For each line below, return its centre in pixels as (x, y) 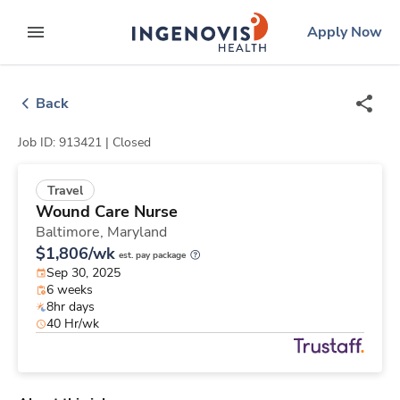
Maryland (137, 233)
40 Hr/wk (73, 324)
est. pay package (152, 256)
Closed (132, 142)
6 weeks (70, 290)
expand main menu (117, 42)
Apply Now (345, 32)
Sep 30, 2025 (83, 273)
